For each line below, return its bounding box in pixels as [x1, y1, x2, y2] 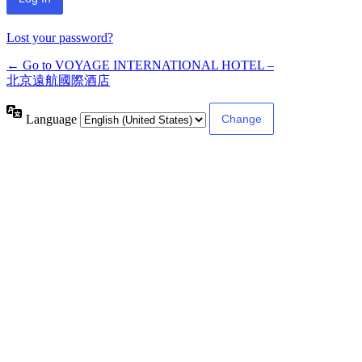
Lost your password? [6, 31, 113, 45]
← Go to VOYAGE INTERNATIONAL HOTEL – [6, 58, 274, 73]
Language [26, 112, 80, 126]
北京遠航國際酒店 [6, 74, 110, 88]
